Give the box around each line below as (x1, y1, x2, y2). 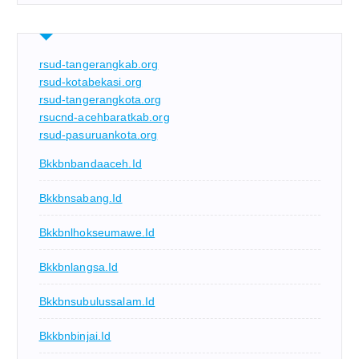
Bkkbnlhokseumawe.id (38, 225, 155, 239)
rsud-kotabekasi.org (38, 75, 143, 88)
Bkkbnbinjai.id (38, 329, 111, 342)
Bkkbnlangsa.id (38, 260, 119, 273)
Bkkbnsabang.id (38, 191, 123, 204)
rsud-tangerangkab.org (38, 57, 159, 71)
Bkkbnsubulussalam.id (38, 294, 155, 308)
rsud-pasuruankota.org (38, 127, 158, 141)
